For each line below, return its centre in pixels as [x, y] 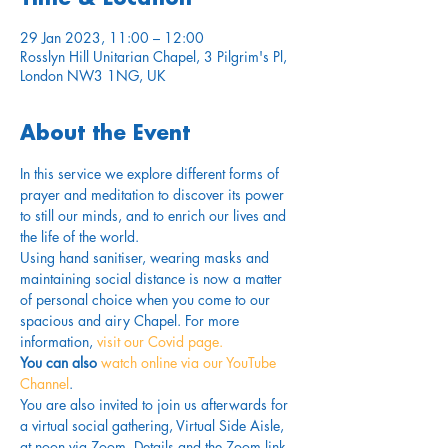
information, [56, 341]
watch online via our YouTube [190, 362]
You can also [60, 362]
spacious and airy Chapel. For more [131, 320]
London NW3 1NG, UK [93, 75]
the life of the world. [79, 236]
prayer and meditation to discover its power [154, 194]
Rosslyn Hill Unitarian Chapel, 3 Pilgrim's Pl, [153, 56]
